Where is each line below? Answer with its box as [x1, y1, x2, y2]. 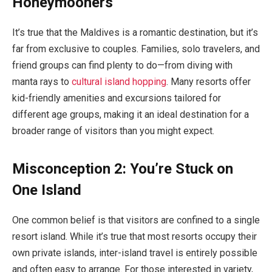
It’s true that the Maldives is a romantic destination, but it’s [12, 27, 258, 39]
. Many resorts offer [166, 76, 251, 88]
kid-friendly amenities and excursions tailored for [12, 92, 221, 104]
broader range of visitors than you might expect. [12, 125, 214, 137]
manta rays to [12, 76, 72, 88]
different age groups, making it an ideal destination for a [12, 109, 249, 121]
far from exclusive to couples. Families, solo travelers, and [12, 43, 260, 55]
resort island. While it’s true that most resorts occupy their [12, 231, 257, 243]
